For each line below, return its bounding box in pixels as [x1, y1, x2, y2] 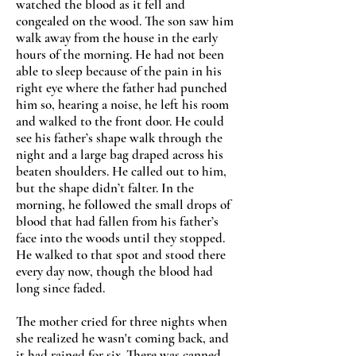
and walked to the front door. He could [16, 113, 224, 130]
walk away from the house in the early [16, 29, 218, 46]
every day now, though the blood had [16, 263, 213, 280]
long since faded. [16, 280, 105, 296]
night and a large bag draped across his [16, 146, 223, 163]
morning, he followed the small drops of [16, 196, 230, 213]
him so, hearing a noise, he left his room [16, 96, 229, 113]
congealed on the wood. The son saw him [16, 13, 234, 29]
